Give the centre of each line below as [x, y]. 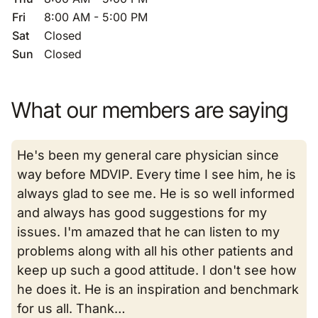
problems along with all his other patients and [155, 251]
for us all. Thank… [71, 308]
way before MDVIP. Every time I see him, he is [157, 174]
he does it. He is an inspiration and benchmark [158, 289]
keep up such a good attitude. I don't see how [157, 270]
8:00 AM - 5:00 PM [96, 17]
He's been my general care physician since [148, 155]
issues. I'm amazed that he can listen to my [148, 232]
